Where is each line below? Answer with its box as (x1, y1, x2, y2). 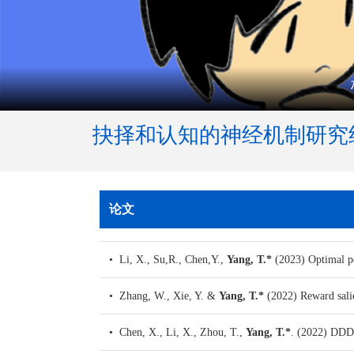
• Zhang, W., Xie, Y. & (109, 290, 219, 303)
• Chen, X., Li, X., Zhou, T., (109, 326, 246, 339)
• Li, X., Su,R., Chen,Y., (109, 254, 227, 266)
